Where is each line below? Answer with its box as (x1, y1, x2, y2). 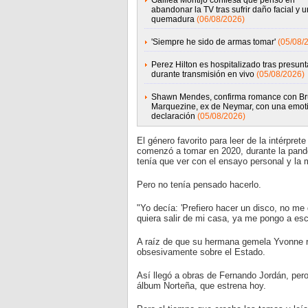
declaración (151, 111, 195, 121)
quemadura (151, 14, 195, 24)
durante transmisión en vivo (151, 69, 254, 79)
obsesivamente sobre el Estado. (136, 247, 265, 257)
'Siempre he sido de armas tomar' (151, 37, 276, 47)
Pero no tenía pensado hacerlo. (136, 179, 261, 190)
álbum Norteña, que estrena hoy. (136, 280, 266, 291)
